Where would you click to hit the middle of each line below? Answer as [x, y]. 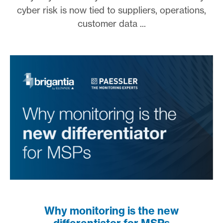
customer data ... [111, 23]
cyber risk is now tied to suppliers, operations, [111, 10]
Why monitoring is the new [111, 211]
